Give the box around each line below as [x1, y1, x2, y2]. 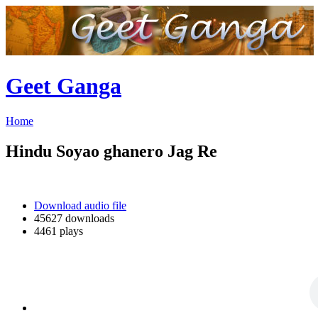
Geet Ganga [6, 73, 121, 99]
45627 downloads [34, 212, 114, 224]
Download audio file [34, 199, 126, 212]
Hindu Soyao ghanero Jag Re [6, 141, 217, 160]
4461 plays [34, 224, 83, 237]
